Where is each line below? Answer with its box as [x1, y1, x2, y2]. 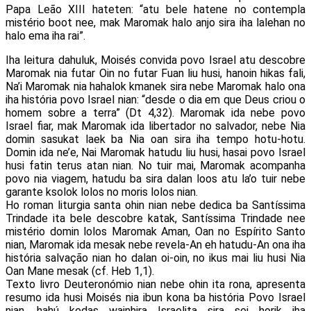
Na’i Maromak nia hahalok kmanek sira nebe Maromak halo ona [6, 79, 305, 93]
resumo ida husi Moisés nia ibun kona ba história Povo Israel [6, 290, 305, 304]
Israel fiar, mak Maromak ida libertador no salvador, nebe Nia [6, 119, 305, 133]
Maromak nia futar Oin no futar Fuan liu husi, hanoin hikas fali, [6, 66, 305, 80]
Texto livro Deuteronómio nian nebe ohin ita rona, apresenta [6, 277, 305, 291]
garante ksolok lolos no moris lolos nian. [6, 185, 198, 199]
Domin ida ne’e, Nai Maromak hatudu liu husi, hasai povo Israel [6, 145, 305, 159]
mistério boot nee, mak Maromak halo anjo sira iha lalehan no [6, 15, 305, 29]
